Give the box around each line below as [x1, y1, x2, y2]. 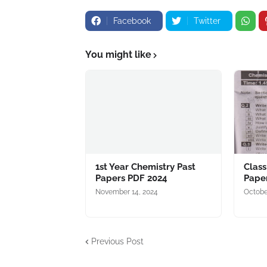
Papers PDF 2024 [95, 173, 167, 184]
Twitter [194, 16, 221, 26]
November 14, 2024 [95, 188, 158, 196]
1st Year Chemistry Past [95, 162, 195, 172]
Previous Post [91, 236, 144, 246]
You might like [85, 49, 151, 60]
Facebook [113, 16, 151, 26]
